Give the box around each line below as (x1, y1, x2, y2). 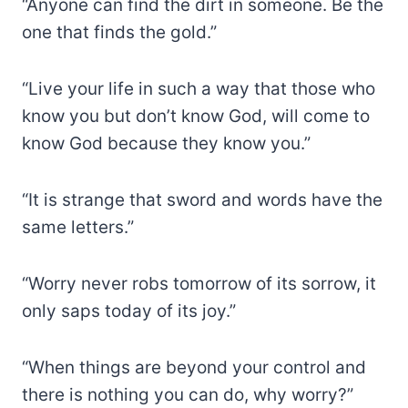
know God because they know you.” (22, 133, 311, 155)
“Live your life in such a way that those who (22, 78, 375, 100)
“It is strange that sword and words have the (22, 189, 382, 211)
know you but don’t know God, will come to (22, 106, 370, 127)
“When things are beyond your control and (22, 357, 366, 379)
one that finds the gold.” (22, 22, 217, 44)
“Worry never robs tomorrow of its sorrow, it (22, 273, 376, 295)
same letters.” (22, 217, 134, 239)
